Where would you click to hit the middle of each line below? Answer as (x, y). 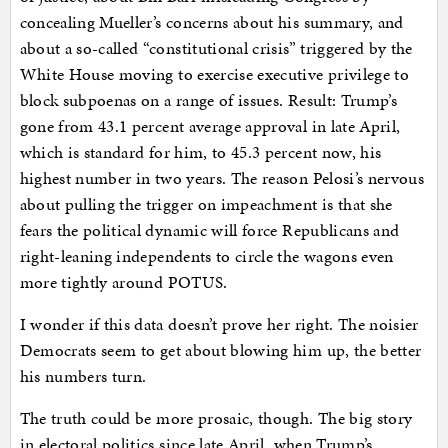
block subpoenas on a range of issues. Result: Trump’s (208, 99)
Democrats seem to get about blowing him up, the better (220, 349)
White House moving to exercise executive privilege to (214, 73)
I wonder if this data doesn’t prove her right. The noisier (219, 323)
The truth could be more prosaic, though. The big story (216, 417)
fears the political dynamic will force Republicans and (209, 229)
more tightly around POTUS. (123, 281)
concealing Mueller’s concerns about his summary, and (211, 21)
